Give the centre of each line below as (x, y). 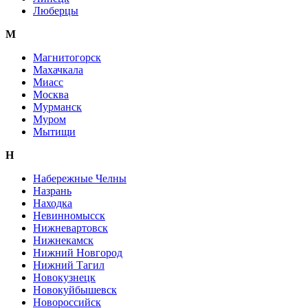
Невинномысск (69, 216)
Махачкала (58, 70)
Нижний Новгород (78, 253)
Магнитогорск (67, 58)
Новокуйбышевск (75, 290)
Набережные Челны (80, 179)
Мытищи (54, 132)
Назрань (52, 191)
